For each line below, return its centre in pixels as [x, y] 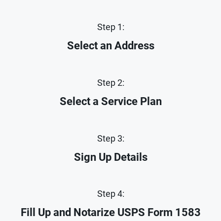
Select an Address [110, 46]
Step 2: [110, 82]
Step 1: [110, 27]
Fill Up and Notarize [68, 213]
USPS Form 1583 [159, 213]
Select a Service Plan [110, 101]
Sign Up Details [110, 157]
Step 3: [110, 138]
